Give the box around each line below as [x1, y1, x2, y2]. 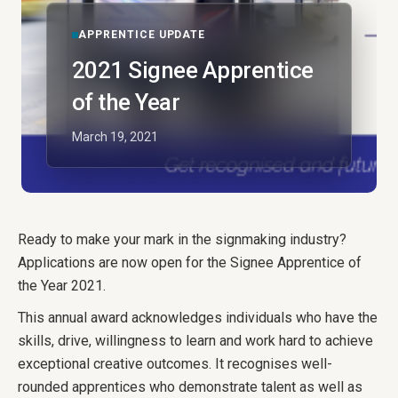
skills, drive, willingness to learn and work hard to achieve [18, 332, 373, 349]
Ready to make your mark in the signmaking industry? [18, 231, 346, 248]
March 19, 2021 [72, 130, 158, 144]
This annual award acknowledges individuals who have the [18, 309, 378, 326]
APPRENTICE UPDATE [78, 28, 206, 41]
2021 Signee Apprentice [72, 57, 314, 84]
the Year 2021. [18, 277, 106, 294]
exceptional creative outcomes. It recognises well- [18, 355, 332, 372]
